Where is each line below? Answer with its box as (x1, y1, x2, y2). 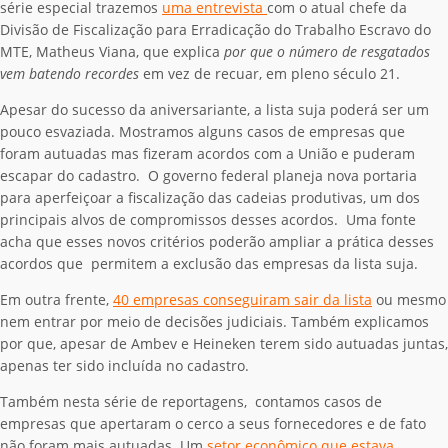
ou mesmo (372, 289, 446, 309)
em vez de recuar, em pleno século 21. (139, 63, 400, 83)
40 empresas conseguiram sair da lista (113, 289, 372, 309)
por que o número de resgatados (224, 41, 430, 61)
